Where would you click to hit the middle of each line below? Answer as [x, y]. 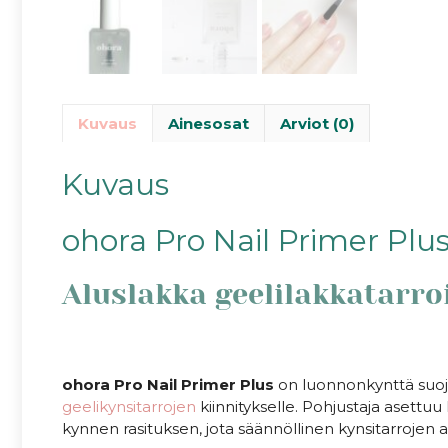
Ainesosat [208, 123]
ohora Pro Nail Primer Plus [168, 385]
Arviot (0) [317, 123]
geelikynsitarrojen [129, 407]
